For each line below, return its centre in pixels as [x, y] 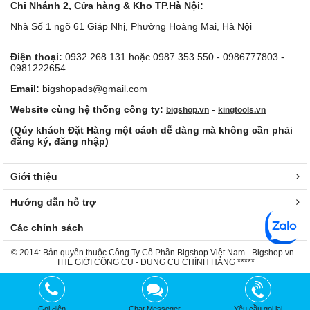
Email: [25, 88]
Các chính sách [47, 227]
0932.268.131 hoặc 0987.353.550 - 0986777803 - [173, 56]
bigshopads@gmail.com [93, 88]
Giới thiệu [34, 176]
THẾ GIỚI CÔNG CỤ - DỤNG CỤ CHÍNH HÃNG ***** [155, 262]
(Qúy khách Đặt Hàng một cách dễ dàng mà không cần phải [152, 130]
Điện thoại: [36, 56]
